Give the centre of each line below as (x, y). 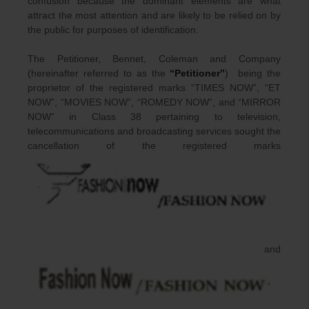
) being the (253, 73)
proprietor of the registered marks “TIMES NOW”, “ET (154, 87)
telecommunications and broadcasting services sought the (154, 131)
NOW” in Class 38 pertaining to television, (154, 116)
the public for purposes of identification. (113, 29)
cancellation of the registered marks (154, 145)
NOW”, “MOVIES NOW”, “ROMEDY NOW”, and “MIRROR (154, 102)
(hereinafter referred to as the (99, 73)
